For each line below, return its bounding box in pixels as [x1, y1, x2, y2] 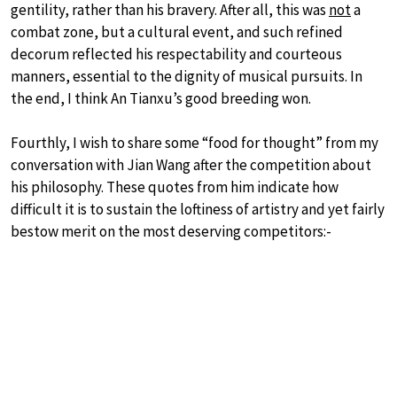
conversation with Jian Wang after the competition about [11, 155, 371, 175]
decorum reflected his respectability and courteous [11, 44, 342, 64]
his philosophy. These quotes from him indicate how [11, 177, 339, 197]
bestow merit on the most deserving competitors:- [11, 222, 331, 241]
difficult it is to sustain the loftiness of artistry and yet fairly [11, 199, 385, 219]
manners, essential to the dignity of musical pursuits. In [11, 66, 362, 86]
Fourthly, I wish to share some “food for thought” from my [11, 133, 378, 152]
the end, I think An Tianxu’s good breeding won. [11, 89, 311, 108]
